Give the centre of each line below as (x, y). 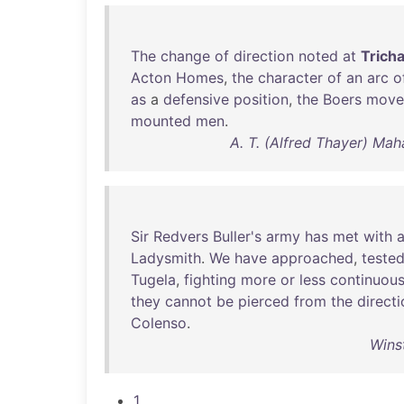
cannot (188, 301)
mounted (161, 121)
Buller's (237, 236)
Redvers (181, 236)
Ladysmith (166, 258)
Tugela (153, 280)
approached (312, 258)
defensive (196, 99)
